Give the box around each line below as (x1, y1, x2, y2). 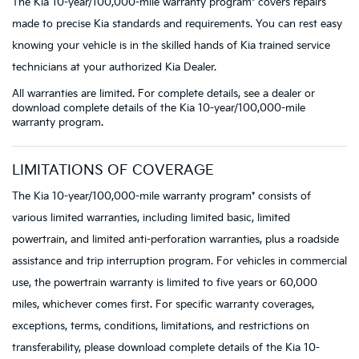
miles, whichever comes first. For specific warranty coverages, (12, 297, 314, 311)
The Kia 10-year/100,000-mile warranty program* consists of (12, 189, 311, 203)
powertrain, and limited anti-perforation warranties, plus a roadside (12, 232, 339, 246)
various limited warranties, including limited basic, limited (12, 211, 290, 224)
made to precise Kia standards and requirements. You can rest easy (12, 17, 342, 30)
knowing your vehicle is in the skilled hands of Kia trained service (12, 38, 330, 52)
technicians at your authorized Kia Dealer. (12, 60, 216, 74)
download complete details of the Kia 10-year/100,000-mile (12, 101, 305, 115)
